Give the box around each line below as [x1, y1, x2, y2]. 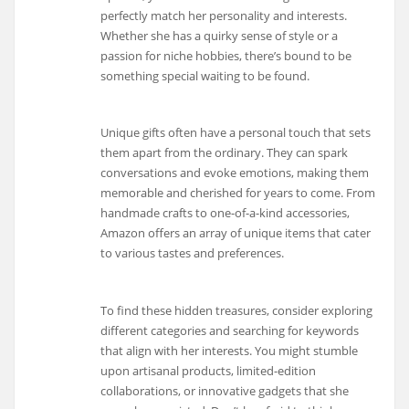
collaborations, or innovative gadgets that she [100, 383, 350, 400]
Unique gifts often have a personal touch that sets [100, 124, 372, 142]
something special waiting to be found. [100, 67, 310, 84]
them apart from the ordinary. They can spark [100, 144, 349, 162]
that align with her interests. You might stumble [100, 342, 359, 360]
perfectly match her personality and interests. [100, 6, 348, 24]
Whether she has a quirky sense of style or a [100, 26, 339, 44]
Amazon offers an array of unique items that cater [100, 225, 372, 242]
